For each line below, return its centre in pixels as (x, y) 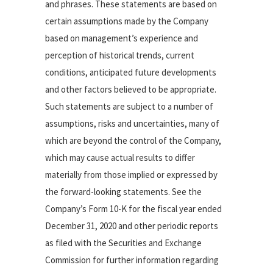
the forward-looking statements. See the (123, 192)
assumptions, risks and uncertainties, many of (132, 123)
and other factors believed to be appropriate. (131, 89)
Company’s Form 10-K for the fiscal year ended (133, 209)
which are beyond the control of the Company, (133, 140)
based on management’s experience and (122, 38)
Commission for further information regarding (132, 260)
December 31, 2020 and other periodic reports (132, 226)
